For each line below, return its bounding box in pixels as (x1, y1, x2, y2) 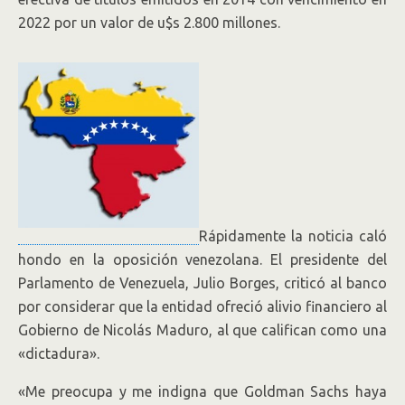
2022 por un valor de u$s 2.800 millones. (18, 14, 280, 31)
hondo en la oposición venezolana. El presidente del (18, 250, 387, 268)
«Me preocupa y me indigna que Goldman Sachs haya (18, 382, 387, 400)
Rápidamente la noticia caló (199, 227, 387, 244)
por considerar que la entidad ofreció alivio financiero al (18, 297, 387, 315)
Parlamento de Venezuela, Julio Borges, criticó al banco (18, 274, 387, 291)
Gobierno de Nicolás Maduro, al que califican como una (18, 321, 387, 338)
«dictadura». (18, 344, 99, 362)
